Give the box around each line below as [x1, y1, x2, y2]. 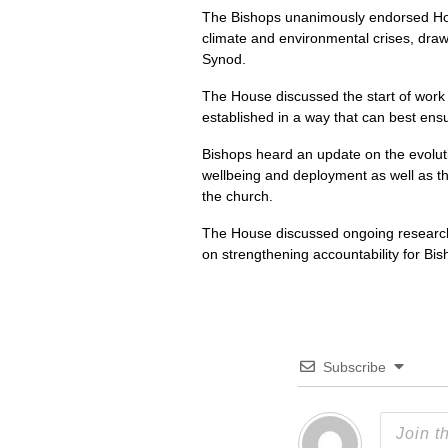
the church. [202, 188, 273, 204]
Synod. [202, 51, 246, 67]
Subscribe [323, 359, 386, 375]
